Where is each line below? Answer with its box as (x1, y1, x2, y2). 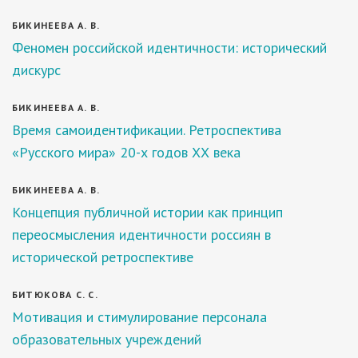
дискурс (12, 61, 61, 79)
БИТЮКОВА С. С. (12, 288, 98, 300)
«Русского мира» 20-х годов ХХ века (12, 143, 241, 161)
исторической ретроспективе (12, 248, 193, 266)
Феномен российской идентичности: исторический (12, 38, 327, 57)
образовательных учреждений (12, 330, 201, 348)
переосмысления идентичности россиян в (12, 225, 271, 244)
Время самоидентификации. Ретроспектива (12, 121, 281, 139)
